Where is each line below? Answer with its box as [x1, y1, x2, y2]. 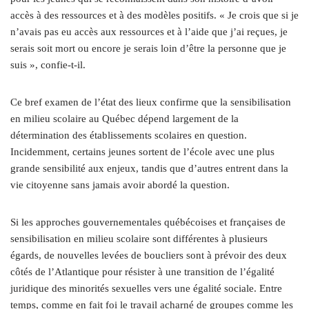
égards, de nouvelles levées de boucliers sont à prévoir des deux [10, 249, 287, 261]
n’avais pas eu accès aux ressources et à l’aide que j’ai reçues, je [10, 26, 288, 37]
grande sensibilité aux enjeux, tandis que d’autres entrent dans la [10, 162, 288, 174]
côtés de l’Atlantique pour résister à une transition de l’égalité [10, 266, 275, 277]
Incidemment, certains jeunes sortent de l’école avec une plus [10, 146, 275, 157]
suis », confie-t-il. [10, 59, 86, 70]
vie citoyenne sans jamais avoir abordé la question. [10, 179, 230, 190]
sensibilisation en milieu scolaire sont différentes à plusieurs [10, 232, 268, 244]
